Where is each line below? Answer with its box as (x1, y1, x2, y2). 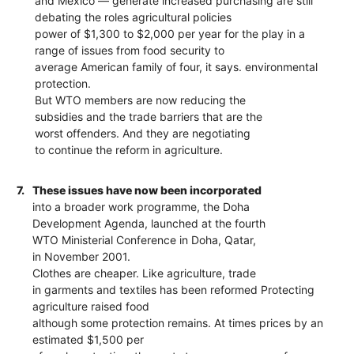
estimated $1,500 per (32, 332, 145, 346)
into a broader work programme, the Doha (32, 199, 250, 213)
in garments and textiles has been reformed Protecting (32, 282, 315, 296)
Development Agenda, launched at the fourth (32, 216, 266, 230)
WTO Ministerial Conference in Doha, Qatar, (32, 232, 257, 247)
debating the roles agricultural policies (35, 9, 232, 24)
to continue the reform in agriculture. (35, 142, 224, 156)
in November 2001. (32, 249, 131, 263)
